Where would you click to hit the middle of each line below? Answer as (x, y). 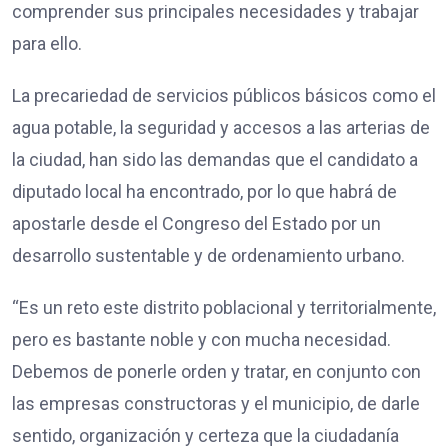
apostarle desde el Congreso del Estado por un (196, 223)
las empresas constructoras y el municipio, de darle (216, 403)
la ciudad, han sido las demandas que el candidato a (215, 159)
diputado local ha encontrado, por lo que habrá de (204, 191)
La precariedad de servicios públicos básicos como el (224, 95)
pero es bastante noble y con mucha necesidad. (201, 339)
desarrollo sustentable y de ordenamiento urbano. (208, 255)
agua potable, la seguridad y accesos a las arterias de (221, 127)
